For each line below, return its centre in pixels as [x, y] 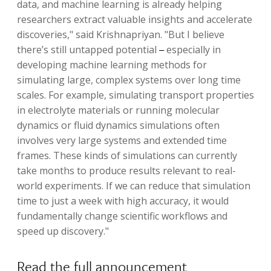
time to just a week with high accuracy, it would [122, 201]
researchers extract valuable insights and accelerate [134, 19]
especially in [193, 49]
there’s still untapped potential [88, 49]
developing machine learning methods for [112, 64]
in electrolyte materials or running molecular [118, 110]
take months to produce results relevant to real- [126, 170]
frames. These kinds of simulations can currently [127, 155]
